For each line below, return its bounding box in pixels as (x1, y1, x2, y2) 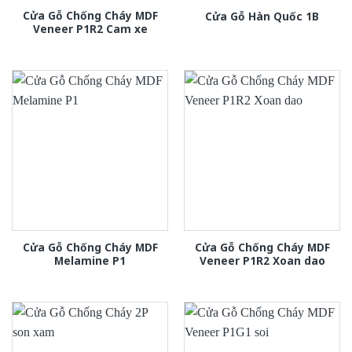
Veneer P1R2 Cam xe (32, 20, 148, 36)
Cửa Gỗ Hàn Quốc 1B (205, 8, 319, 24)
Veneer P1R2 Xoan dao (199, 252, 325, 268)
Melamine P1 (54, 252, 126, 268)
